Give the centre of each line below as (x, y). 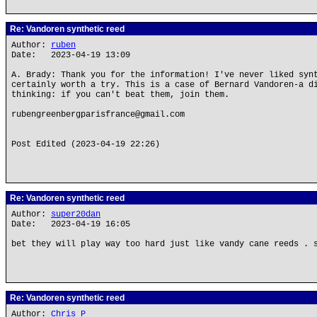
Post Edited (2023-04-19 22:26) (86, 144)
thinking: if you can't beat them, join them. (120, 95)
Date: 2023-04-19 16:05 (71, 224)
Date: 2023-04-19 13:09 (71, 55)
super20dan (76, 214)
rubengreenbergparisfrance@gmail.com (98, 115)
